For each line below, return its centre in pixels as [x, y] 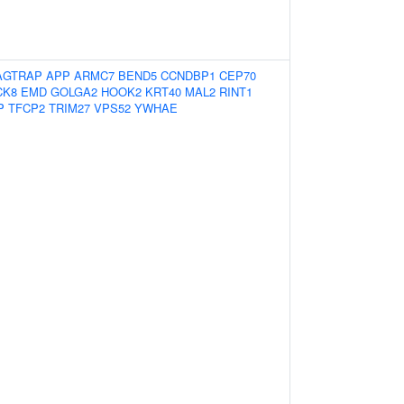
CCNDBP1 [188, 75]
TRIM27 [69, 108]
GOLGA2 [74, 92]
